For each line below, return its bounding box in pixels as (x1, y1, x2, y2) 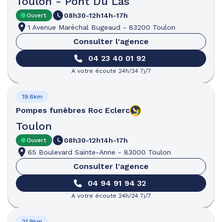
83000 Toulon (124, 148, 171, 156)
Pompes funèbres (16, 106, 86, 115)
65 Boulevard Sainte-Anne (28, 148, 115, 156)
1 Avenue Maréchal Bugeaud (28, 23, 120, 31)
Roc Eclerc (88, 106, 130, 115)
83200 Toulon (129, 23, 175, 31)
